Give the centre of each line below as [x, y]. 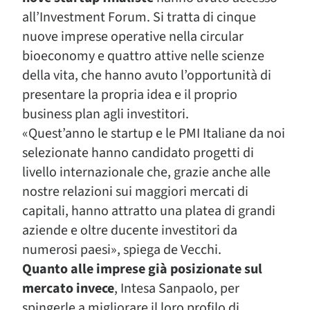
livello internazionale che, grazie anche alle [146, 172]
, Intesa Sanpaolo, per [177, 289]
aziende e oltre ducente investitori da [130, 230]
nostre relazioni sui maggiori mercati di [135, 192]
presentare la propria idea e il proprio [130, 95]
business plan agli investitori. [106, 114]
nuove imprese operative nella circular [133, 37]
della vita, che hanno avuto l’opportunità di [147, 75]
